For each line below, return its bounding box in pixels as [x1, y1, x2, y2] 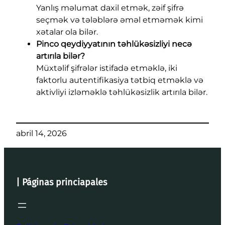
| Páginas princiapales [16, 177, 107, 188]
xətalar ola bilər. [36, 27, 98, 37]
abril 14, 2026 [16, 129, 67, 139]
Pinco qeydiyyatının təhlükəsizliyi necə [36, 39, 192, 49]
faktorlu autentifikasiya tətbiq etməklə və [36, 75, 203, 85]
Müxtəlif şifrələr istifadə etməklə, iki [36, 63, 177, 73]
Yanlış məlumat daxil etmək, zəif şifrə [36, 3, 184, 13]
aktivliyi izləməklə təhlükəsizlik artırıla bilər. [36, 87, 207, 97]
